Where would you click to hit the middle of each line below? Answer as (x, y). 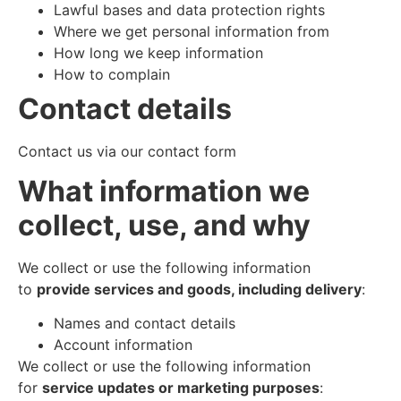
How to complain (112, 74)
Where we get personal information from (192, 31)
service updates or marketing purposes (181, 388)
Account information (123, 345)
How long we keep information (158, 52)
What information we (164, 191)
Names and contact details (145, 324)
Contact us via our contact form (127, 151)
